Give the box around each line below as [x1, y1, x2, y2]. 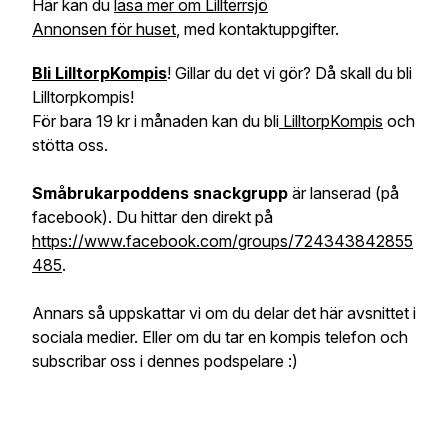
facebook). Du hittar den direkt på [32, 207, 273, 227]
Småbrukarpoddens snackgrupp [32, 183, 288, 203]
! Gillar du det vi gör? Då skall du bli [167, 63, 412, 83]
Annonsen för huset [32, 19, 176, 39]
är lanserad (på [288, 183, 399, 203]
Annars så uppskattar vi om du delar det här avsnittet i [32, 303, 416, 323]
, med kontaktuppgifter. [176, 19, 339, 39]
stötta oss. [32, 135, 108, 155]
